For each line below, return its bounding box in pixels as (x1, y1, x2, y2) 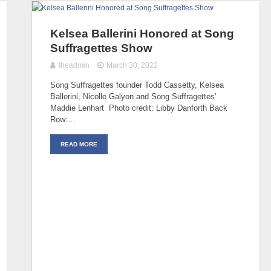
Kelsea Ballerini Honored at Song (50, 27, 234, 40)
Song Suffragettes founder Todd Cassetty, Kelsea (50, 80, 224, 90)
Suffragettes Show (50, 41, 152, 54)
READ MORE (60, 140, 97, 148)
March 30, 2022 (106, 60, 158, 70)
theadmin (59, 60, 90, 70)
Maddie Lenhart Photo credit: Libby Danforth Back (50, 103, 227, 113)
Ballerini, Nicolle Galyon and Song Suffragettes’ (50, 91, 217, 101)
